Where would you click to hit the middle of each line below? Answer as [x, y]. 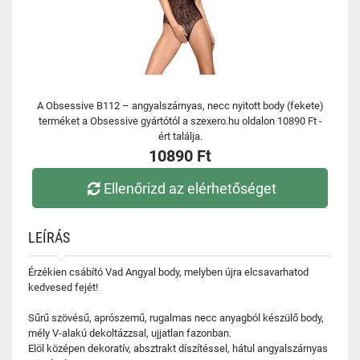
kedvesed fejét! [63, 287]
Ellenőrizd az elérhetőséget [190, 188]
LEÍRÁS [49, 237]
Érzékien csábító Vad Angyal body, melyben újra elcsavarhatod [168, 272]
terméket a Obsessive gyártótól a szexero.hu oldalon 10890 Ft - [180, 121]
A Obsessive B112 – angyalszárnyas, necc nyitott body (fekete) [180, 106]
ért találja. [180, 136]
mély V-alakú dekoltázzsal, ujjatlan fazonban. [130, 333]
